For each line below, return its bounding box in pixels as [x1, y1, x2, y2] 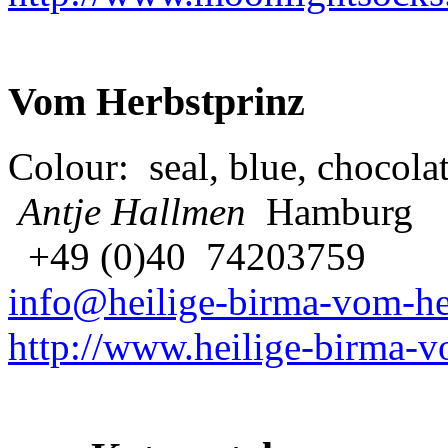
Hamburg [246, 190, 413, 234]
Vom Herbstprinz [8, 79, 305, 125]
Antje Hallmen [8, 190, 246, 234]
